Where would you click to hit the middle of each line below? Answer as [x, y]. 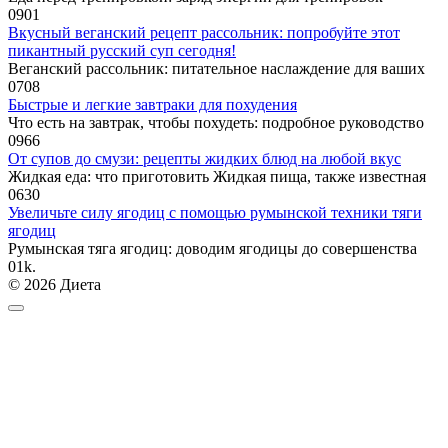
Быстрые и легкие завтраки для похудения [152, 104]
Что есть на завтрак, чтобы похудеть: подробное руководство [216, 122]
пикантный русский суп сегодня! [122, 50]
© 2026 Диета [54, 284]
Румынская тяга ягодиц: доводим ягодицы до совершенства [212, 248]
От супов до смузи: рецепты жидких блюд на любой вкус [204, 158]
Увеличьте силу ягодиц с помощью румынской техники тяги [215, 212]
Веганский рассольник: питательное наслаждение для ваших [216, 68]
